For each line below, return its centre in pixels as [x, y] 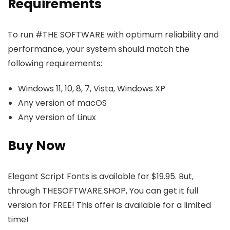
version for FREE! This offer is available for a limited [109, 205]
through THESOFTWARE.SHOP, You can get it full [103, 191]
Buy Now [37, 146]
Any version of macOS [62, 103]
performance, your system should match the [99, 49]
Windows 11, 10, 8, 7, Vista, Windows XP [92, 89]
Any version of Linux [57, 117]
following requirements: [55, 63]
